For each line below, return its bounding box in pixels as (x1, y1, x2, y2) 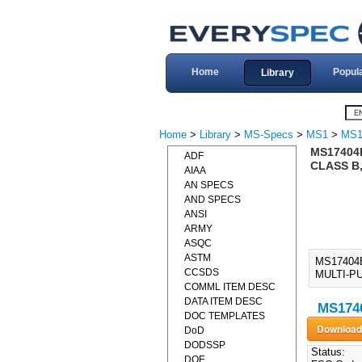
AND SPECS (184, 194, 241, 205)
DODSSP (184, 339, 225, 351)
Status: (307, 346, 345, 359)
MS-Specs (244, 128, 293, 141)
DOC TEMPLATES (184, 310, 265, 322)
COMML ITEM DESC (184, 281, 276, 293)
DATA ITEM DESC (184, 296, 263, 307)
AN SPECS (184, 179, 234, 191)
